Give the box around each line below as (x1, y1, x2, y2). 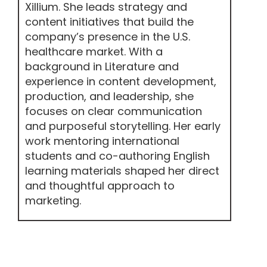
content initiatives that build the (25, 14, 194, 29)
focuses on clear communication (25, 103, 202, 119)
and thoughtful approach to (25, 178, 175, 193)
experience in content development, (25, 73, 216, 89)
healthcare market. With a (25, 44, 163, 59)
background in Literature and (25, 58, 179, 74)
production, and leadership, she (25, 88, 194, 104)
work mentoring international (25, 133, 179, 148)
